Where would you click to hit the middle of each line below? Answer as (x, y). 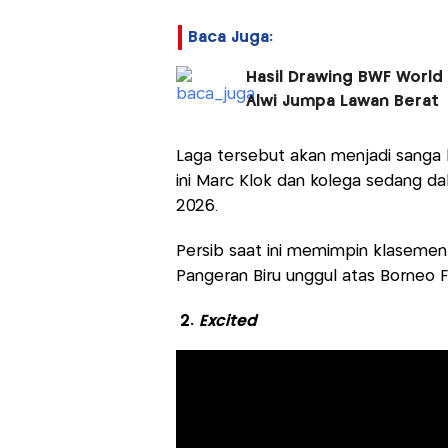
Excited (227, 321)
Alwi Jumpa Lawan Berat (342, 101)
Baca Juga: (230, 37)
